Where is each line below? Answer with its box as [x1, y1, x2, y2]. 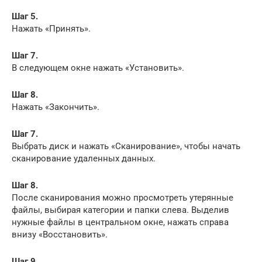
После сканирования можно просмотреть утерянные [12, 192, 233, 203]
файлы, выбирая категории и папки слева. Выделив [12, 204, 229, 215]
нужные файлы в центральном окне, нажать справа [12, 216, 229, 227]
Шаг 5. [12, 11, 38, 22]
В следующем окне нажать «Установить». [12, 62, 184, 73]
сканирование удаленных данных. [12, 153, 156, 164]
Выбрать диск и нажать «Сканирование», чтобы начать [12, 140, 240, 151]
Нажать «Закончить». [12, 101, 99, 112]
